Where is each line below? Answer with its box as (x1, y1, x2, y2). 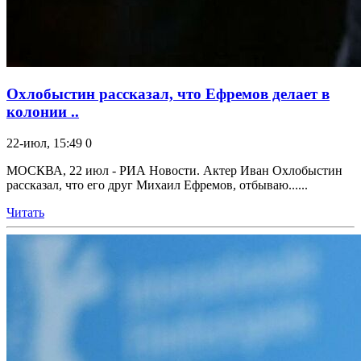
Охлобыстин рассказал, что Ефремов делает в (6, 85, 330, 103)
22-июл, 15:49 (6, 135, 82, 150)
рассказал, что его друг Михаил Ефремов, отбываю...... (6, 177, 308, 192)
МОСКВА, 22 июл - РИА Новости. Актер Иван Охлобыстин (6, 163, 342, 177)
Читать (6, 205, 44, 219)
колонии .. (6, 103, 79, 121)
